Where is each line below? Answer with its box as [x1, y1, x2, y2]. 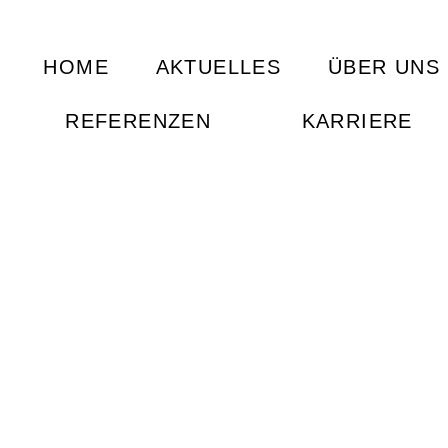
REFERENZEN [65, 109, 212, 132]
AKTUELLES [155, 55, 282, 78]
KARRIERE [301, 109, 413, 132]
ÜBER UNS [327, 55, 441, 78]
